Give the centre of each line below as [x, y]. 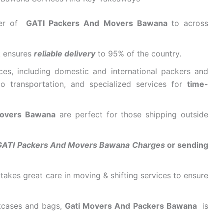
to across [190, 23]
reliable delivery [65, 54]
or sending [187, 145]
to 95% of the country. [138, 54]
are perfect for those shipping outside [132, 115]
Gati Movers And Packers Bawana [132, 206]
